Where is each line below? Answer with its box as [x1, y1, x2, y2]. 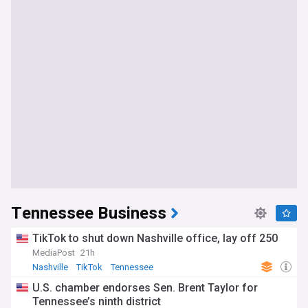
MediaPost [32, 247, 75, 258]
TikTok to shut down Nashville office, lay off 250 [32, 232, 278, 245]
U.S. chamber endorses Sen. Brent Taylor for [32, 281, 258, 295]
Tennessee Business [11, 201, 166, 226]
